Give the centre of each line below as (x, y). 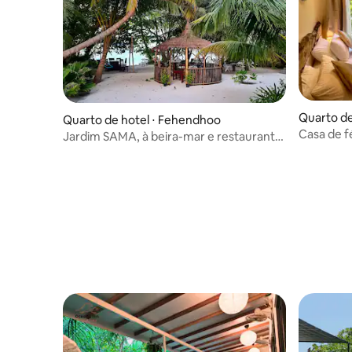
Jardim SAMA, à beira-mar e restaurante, (174, 136)
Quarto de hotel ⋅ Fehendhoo (142, 119)
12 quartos (91, 151)
